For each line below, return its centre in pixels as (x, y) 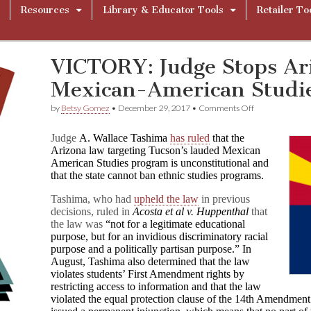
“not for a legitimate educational (176, 224)
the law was (78, 224)
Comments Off (227, 108)
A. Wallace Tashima (125, 138)
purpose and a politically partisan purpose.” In (151, 249)
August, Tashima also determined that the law (151, 261)
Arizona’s (270, 152)
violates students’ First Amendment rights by (148, 274)
